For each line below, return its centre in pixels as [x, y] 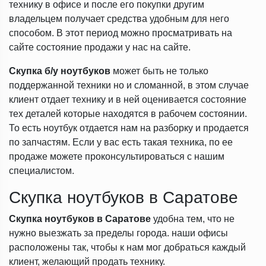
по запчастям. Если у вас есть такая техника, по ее [121, 142]
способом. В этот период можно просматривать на [121, 33]
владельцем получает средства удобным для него [119, 19]
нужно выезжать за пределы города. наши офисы [118, 233]
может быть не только [159, 71]
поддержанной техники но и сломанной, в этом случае [129, 85]
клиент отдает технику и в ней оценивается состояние [128, 99]
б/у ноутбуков [77, 71]
